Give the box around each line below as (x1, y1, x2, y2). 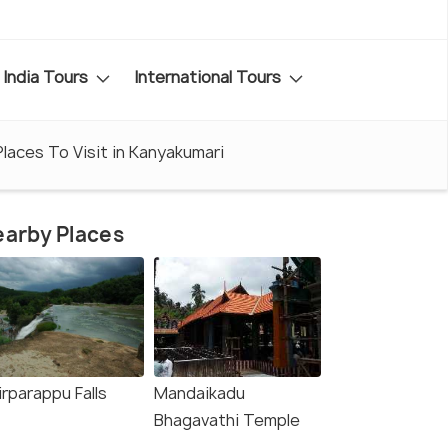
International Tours (134, 65, 285, 88)
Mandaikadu (154, 382, 245, 405)
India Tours (3, 65, 92, 88)
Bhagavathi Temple (154, 409, 300, 432)
